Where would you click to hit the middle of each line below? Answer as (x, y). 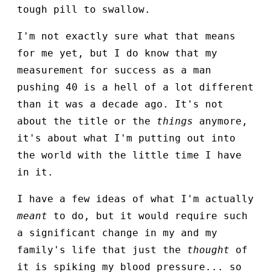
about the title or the (87, 121)
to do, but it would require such (148, 216)
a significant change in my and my (117, 233)
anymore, (220, 121)
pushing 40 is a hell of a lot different (135, 87)
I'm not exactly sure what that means (126, 36)
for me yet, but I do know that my (117, 53)
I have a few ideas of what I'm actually (135, 199)
